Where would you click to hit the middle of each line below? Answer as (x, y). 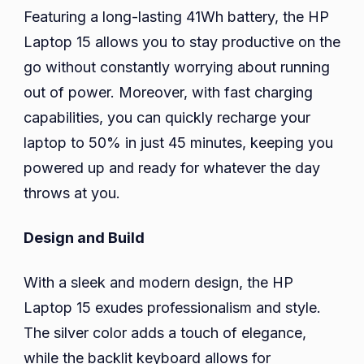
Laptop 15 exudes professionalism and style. (172, 308)
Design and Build (84, 238)
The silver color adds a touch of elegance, (165, 333)
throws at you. (72, 193)
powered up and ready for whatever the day (172, 168)
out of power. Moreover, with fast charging (168, 93)
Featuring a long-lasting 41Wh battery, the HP (176, 17)
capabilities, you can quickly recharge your (167, 118)
